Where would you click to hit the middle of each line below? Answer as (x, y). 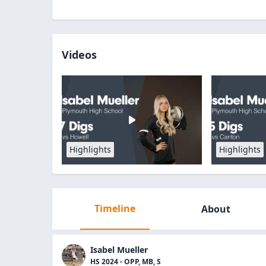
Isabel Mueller (119, 250)
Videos (79, 55)
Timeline (115, 208)
